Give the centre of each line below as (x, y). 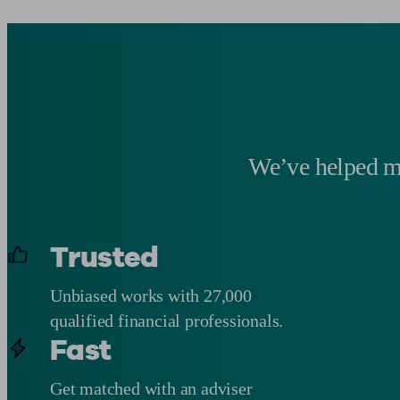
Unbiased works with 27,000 (151, 295)
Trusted (104, 257)
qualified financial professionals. (167, 320)
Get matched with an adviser (151, 388)
